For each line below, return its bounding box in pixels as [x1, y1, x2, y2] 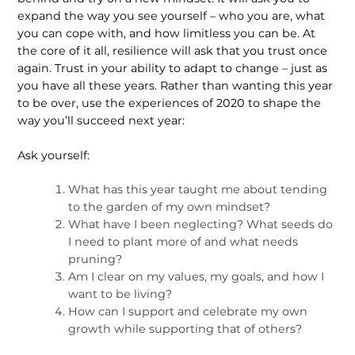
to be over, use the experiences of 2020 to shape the [17, 96, 322, 111]
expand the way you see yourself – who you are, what [17, 9, 326, 24]
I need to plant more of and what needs [68, 235, 299, 250]
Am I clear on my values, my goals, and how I [68, 269, 325, 284]
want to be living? [68, 287, 173, 302]
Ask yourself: [17, 147, 90, 162]
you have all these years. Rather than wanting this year [17, 78, 334, 94]
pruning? [68, 252, 123, 267]
